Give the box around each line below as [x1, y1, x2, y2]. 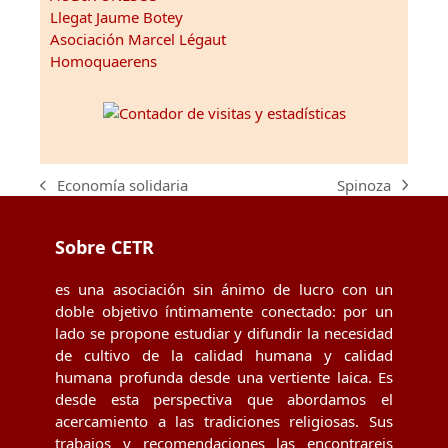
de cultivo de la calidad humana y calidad [55, 345, 393, 366]
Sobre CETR [55, 235, 154, 260]
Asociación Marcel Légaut [50, 29, 226, 50]
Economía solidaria [57, 175, 189, 196]
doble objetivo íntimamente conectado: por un [55, 301, 393, 322]
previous [39, 184, 99, 205]
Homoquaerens [50, 51, 157, 72]
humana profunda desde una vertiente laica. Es [55, 367, 393, 388]
